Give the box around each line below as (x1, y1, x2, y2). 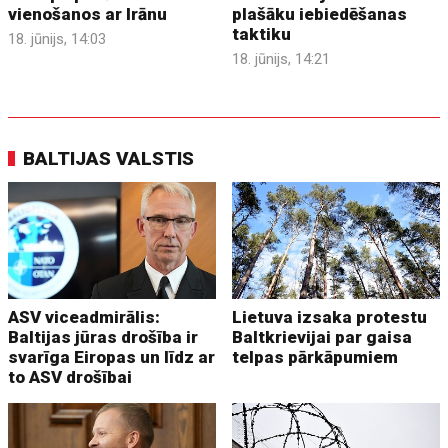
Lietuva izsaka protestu (232, 306, 428, 327)
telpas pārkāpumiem (232, 346, 399, 367)
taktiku (232, 23, 292, 44)
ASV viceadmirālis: (8, 306, 161, 327)
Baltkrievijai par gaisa (232, 326, 413, 347)
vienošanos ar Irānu (8, 3, 168, 24)
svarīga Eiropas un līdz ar (8, 346, 216, 367)
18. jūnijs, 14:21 (232, 49, 331, 68)
